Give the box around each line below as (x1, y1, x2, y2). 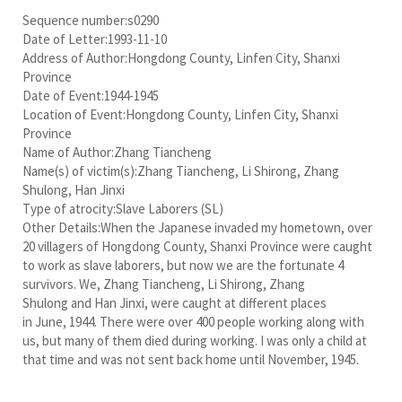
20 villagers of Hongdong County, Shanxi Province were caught (22, 237, 372, 255)
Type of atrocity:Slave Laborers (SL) (22, 199, 223, 217)
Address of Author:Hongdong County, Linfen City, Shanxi (22, 48, 340, 66)
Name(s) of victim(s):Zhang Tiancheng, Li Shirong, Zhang (22, 162, 339, 179)
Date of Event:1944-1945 (22, 86, 159, 104)
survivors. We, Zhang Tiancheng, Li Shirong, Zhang (22, 275, 305, 293)
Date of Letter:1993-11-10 (22, 30, 167, 48)
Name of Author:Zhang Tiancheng (22, 143, 212, 161)
